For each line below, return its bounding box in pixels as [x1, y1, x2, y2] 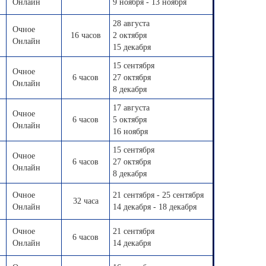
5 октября [113, 115, 147, 124]
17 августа [113, 103, 150, 112]
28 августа [113, 19, 150, 28]
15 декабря [113, 43, 151, 52]
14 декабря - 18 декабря [113, 202, 197, 211]
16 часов [70, 31, 101, 40]
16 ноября [113, 127, 148, 136]
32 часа [72, 197, 99, 205]
